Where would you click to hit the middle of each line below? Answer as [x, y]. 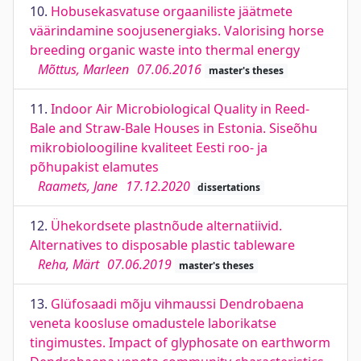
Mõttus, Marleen [83, 69]
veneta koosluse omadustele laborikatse [153, 323]
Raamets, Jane [78, 186]
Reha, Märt [68, 264]
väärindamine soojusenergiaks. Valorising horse [177, 31]
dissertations [228, 187]
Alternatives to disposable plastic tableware [162, 245]
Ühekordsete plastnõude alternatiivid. [166, 226]
